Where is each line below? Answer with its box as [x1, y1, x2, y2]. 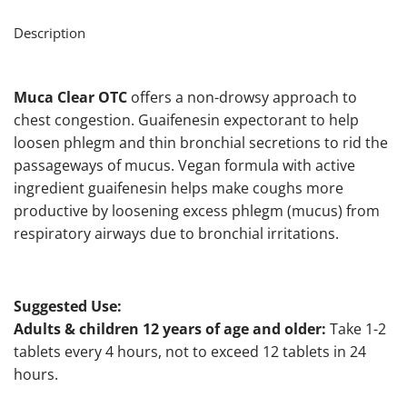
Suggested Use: [14, 296, 122, 317]
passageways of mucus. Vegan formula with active [14, 155, 355, 176]
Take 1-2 [326, 319, 386, 340]
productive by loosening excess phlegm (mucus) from [14, 201, 380, 222]
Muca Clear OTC [14, 87, 127, 108]
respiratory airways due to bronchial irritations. [14, 223, 339, 244]
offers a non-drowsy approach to [127, 87, 357, 108]
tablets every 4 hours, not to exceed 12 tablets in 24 [14, 342, 366, 362]
